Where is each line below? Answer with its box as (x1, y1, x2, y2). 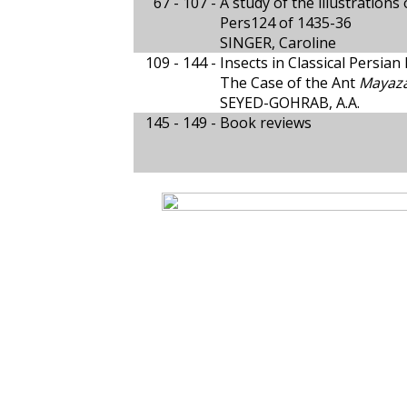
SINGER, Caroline (220, 33, 336, 53)
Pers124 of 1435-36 (220, 13, 352, 33)
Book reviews (220, 113, 312, 133)
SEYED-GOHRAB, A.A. (220, 93, 360, 113)
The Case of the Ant (220, 73, 359, 93)
